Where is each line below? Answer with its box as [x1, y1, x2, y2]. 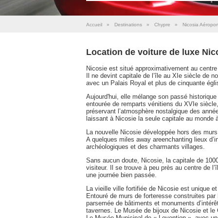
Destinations [114, 22, 142, 27]
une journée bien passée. [86, 171, 157, 179]
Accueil [86, 22, 102, 27]
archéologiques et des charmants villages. [86, 143, 205, 150]
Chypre [154, 22, 170, 27]
